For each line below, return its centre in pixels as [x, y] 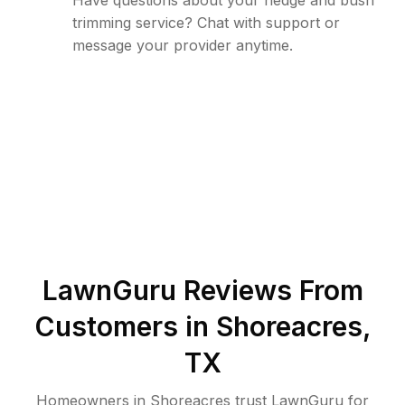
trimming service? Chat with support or [206, 23]
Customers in [125, 326]
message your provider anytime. [183, 45]
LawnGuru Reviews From [202, 290]
